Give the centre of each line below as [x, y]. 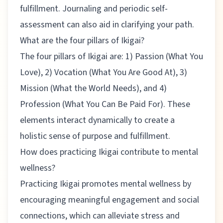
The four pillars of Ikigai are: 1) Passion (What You [111, 56]
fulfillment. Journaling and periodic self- [94, 8]
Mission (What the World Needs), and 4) [93, 88]
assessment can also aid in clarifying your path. [107, 24]
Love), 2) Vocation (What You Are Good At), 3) [104, 72]
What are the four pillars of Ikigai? [82, 40]
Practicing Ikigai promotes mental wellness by [106, 184]
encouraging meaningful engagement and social [110, 200]
